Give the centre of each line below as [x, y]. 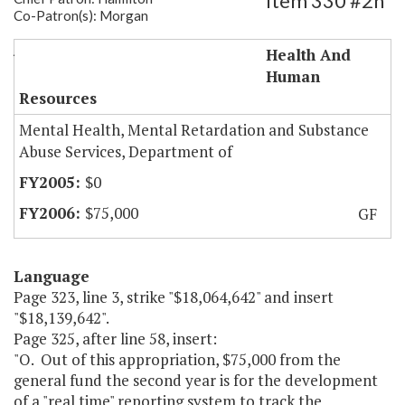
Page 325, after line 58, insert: [115, 339]
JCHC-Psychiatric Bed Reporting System [140, 51]
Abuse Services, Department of [126, 152]
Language [52, 277]
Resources [58, 99]
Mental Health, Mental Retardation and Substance [194, 130]
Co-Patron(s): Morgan [81, 16]
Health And [308, 55]
